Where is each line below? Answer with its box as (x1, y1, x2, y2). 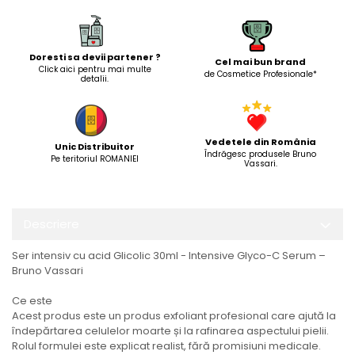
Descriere (24, 216, 79, 233)
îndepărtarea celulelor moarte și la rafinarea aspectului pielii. (12, 323, 329, 339)
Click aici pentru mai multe (38, 63, 151, 76)
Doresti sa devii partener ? (29, 51, 161, 64)
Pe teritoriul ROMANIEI (51, 153, 139, 166)
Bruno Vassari (12, 263, 83, 279)
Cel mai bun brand (215, 55, 306, 69)
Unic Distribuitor (55, 140, 135, 154)
